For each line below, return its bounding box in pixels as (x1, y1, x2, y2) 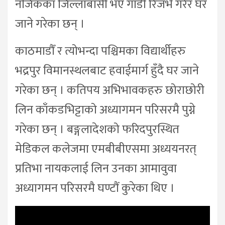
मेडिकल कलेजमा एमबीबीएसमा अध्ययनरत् (15, 139, 196, 159)
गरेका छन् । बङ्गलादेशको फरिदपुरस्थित (15, 119, 179, 140)
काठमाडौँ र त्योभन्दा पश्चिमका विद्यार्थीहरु (15, 41, 186, 61)
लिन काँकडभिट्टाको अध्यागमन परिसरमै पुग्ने (15, 99, 195, 120)
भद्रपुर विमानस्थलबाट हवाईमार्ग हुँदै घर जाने (15, 60, 199, 81)
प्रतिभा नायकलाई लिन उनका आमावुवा (15, 158, 177, 179)
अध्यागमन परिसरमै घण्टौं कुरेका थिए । (15, 178, 175, 198)
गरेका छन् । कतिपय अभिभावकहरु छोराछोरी (15, 80, 204, 100)
